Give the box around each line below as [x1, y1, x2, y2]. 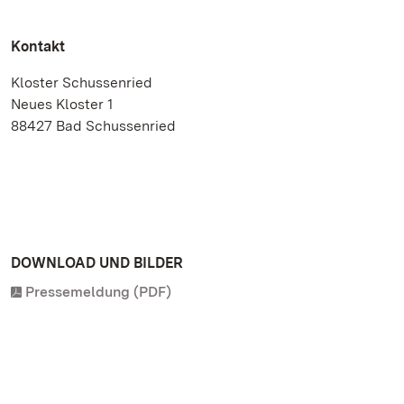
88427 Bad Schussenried [11, 117, 176, 134]
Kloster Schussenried [11, 74, 152, 91]
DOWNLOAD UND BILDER [11, 254, 183, 271]
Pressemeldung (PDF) [25, 283, 171, 300]
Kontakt [11, 38, 65, 55]
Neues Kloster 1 [11, 96, 113, 113]
